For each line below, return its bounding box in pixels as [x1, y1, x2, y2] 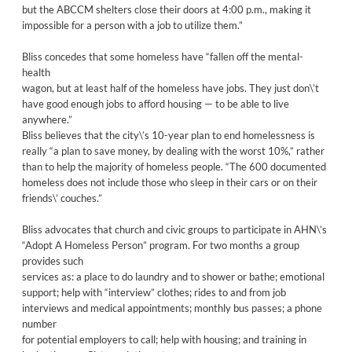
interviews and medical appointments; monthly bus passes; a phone [21, 301, 322, 314]
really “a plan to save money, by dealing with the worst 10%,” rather [21, 144, 324, 157]
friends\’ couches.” [21, 191, 102, 204]
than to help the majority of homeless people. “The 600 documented [21, 159, 326, 173]
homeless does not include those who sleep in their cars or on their [21, 175, 317, 189]
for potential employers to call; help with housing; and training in [21, 332, 306, 346]
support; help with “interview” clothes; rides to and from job [21, 285, 286, 299]
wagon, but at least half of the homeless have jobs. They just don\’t [21, 81, 319, 94]
